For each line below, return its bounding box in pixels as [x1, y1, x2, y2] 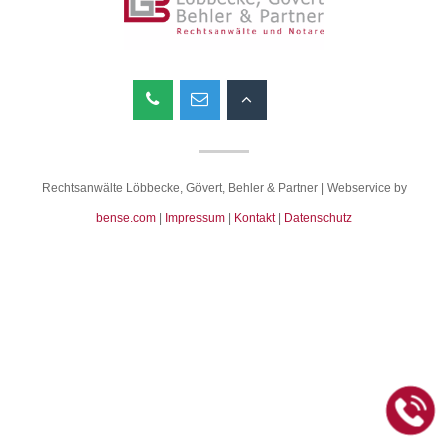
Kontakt [234, 211, 275, 225]
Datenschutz [284, 211, 352, 225]
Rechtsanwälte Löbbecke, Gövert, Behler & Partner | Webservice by [41, 181, 407, 195]
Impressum [165, 211, 225, 225]
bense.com [96, 211, 156, 225]
